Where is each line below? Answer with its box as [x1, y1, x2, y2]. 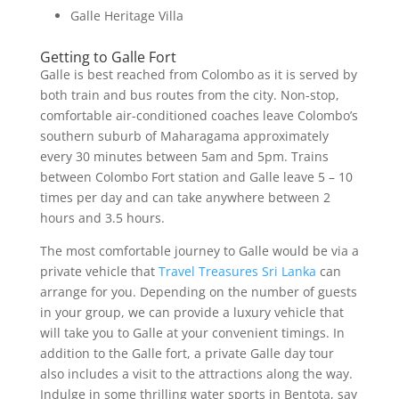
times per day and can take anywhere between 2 [39, 188, 330, 206]
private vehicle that [39, 262, 159, 280]
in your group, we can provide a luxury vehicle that [39, 303, 344, 321]
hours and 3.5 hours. [39, 208, 165, 226]
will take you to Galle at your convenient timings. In [39, 323, 345, 341]
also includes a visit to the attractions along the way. [39, 364, 353, 382]
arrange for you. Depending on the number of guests [39, 282, 357, 300]
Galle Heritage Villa [69, 6, 183, 24]
